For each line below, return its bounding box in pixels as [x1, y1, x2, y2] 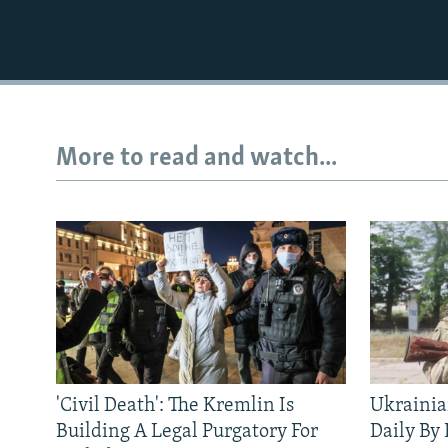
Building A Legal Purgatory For [56, 421, 318, 442]
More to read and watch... [56, 145, 337, 173]
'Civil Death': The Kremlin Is [56, 395, 294, 416]
